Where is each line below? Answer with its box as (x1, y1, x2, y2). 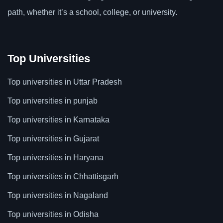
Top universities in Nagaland (7, 191, 108, 200)
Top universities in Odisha (7, 210, 99, 219)
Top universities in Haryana (7, 153, 104, 162)
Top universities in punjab (7, 97, 98, 106)
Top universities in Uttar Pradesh (7, 78, 122, 87)
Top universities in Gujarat (7, 134, 99, 143)
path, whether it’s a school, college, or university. (7, 8, 177, 17)
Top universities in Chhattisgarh (7, 172, 118, 181)
